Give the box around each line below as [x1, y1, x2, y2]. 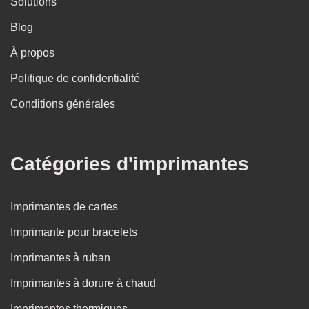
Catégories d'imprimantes [10, 153, 249, 175]
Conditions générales [10, 98, 115, 110]
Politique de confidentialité [10, 72, 140, 85]
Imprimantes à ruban [10, 252, 110, 264]
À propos [10, 47, 54, 59]
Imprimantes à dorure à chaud [10, 277, 156, 290]
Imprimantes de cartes [10, 201, 118, 213]
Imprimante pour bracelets [10, 226, 137, 239]
